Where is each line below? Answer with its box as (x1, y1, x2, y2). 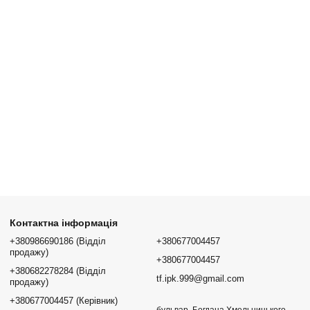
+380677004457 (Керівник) (10, 295, 118, 306)
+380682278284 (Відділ (10, 266, 107, 276)
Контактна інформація (10, 217, 118, 228)
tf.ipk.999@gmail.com (156, 273, 245, 284)
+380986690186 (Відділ (10, 236, 107, 246)
